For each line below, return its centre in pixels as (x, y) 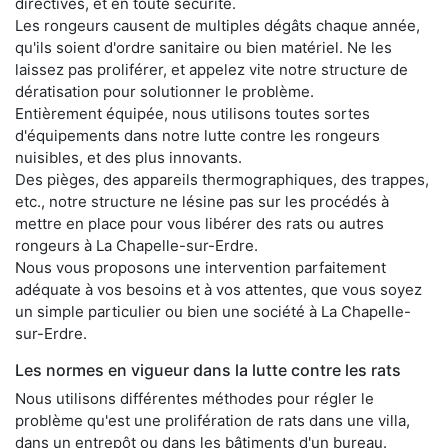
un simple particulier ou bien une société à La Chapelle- (213, 311)
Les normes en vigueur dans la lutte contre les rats (208, 369)
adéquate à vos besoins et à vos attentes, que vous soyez (218, 289)
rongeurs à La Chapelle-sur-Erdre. (136, 245)
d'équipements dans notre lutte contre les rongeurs (197, 135)
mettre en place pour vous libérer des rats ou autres (199, 223)
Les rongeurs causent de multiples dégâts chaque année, (217, 25)
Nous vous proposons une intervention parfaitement (200, 267)
